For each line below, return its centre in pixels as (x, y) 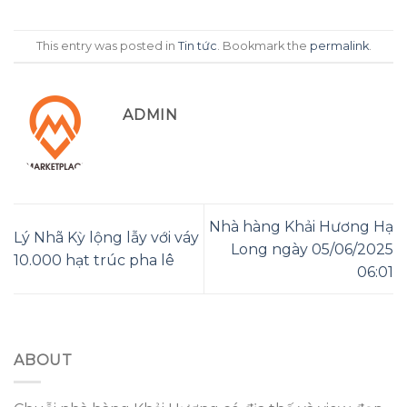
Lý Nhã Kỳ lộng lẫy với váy (106, 238)
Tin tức (197, 45)
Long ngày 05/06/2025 (312, 249)
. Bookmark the (263, 45)
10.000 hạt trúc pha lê (94, 261)
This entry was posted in (107, 45)
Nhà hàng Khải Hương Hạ (301, 226)
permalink (339, 45)
